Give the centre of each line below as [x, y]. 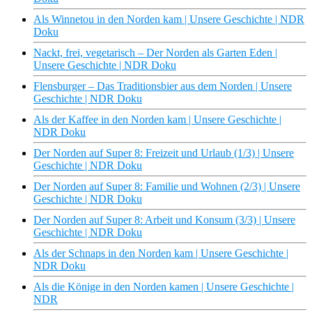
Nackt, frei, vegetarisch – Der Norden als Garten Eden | [155, 53]
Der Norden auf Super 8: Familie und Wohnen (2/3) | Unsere [167, 187]
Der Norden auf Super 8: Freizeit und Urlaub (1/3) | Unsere [164, 153]
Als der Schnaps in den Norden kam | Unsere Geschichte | [161, 253]
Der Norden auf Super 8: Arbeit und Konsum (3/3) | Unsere [164, 220]
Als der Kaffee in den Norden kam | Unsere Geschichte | [157, 120]
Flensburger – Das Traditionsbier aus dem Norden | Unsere [163, 86]
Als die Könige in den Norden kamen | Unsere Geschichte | [164, 287]
